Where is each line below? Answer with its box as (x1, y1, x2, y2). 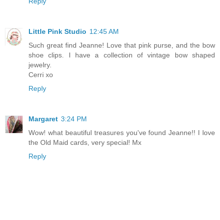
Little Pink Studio (28, 27, 86, 35)
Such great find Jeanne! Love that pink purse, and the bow (28, 41, 215, 49)
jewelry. (28, 60, 52, 69)
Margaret (28, 114, 58, 123)
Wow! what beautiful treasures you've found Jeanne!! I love (28, 128, 215, 137)
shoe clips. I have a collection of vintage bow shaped (28, 51, 215, 59)
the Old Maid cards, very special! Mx (28, 138, 141, 146)
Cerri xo (28, 70, 53, 79)
